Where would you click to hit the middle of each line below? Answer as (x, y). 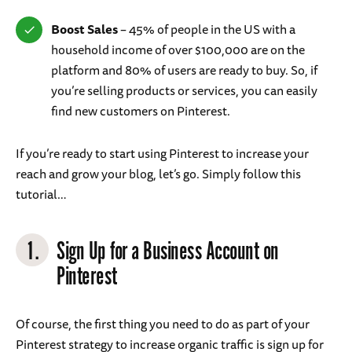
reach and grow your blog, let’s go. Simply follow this (158, 173)
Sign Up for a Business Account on (168, 252)
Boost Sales (84, 29)
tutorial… (41, 194)
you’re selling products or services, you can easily (184, 90)
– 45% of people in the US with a (207, 29)
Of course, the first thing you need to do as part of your (163, 323)
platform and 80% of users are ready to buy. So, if (184, 70)
